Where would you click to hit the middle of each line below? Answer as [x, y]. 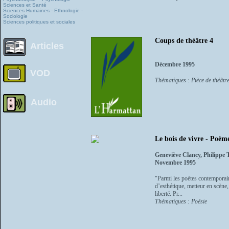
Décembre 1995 [175, 65]
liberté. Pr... [169, 193]
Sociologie [15, 16]
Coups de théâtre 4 [184, 41]
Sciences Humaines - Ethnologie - [43, 10]
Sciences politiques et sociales [39, 21]
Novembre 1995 [175, 162]
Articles [47, 46]
